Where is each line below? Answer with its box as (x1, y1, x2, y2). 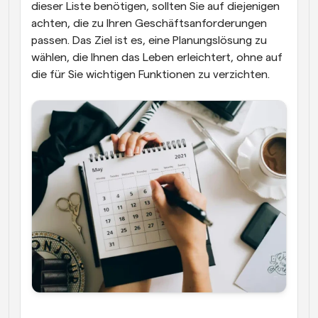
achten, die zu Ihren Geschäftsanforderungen (31, 17, 267, 29)
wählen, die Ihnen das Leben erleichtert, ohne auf (31, 51, 283, 63)
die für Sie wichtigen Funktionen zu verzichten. (31, 68, 270, 80)
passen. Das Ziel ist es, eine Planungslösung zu (31, 34, 267, 46)
